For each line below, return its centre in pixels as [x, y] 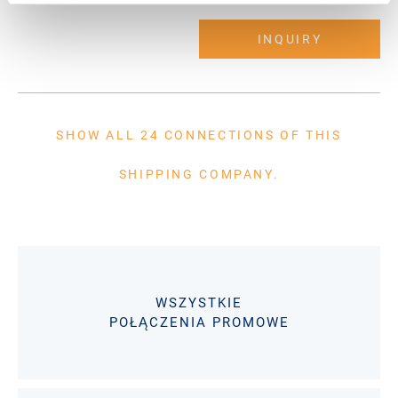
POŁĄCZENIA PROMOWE [199, 322]
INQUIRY [290, 39]
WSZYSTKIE [199, 302]
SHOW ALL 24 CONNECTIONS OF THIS [199, 135]
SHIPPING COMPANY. [199, 174]
